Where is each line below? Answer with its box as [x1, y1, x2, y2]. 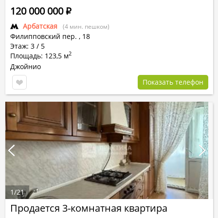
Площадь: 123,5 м [10, 51, 69, 60]
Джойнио [10, 62, 41, 71]
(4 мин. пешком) [63, 22, 109, 31]
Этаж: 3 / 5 [10, 41, 45, 51]
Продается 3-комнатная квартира [10, 201, 167, 215]
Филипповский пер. [10, 32, 77, 41]
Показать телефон [143, 77, 203, 87]
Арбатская [23, 21, 57, 31]
